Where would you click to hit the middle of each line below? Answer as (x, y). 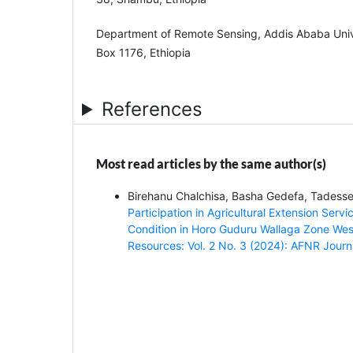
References (152, 109)
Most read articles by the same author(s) (211, 163)
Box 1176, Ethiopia (143, 52)
